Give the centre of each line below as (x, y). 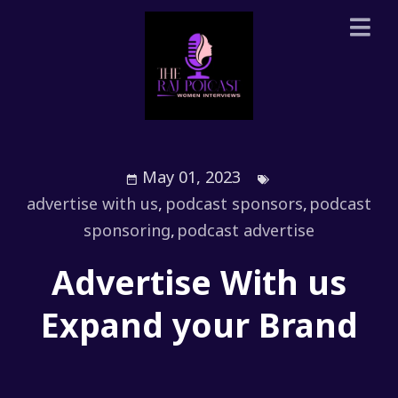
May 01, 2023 (192, 177)
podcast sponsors (234, 204)
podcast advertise (246, 231)
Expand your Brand (199, 324)
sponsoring (127, 231)
